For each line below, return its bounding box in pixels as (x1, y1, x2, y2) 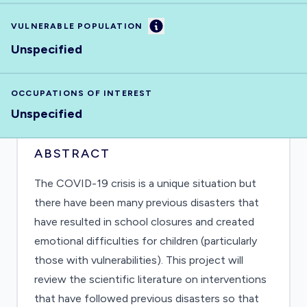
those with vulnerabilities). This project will (34, 254, 243, 267)
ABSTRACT (34, 146, 110, 161)
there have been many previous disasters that (34, 196, 259, 209)
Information (156, 19, 215, 32)
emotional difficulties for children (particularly (34, 234, 257, 247)
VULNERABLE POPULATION (11, 21, 143, 31)
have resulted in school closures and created (34, 215, 254, 228)
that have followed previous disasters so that (34, 292, 259, 305)
